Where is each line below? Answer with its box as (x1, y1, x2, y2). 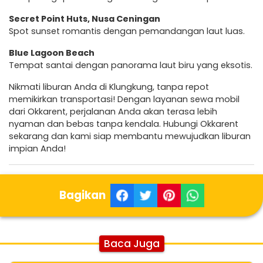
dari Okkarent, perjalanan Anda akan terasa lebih (9, 105, 217, 117)
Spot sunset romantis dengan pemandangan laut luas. (9, 25, 245, 37)
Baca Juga (103, 236, 160, 251)
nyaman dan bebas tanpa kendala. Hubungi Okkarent (9, 117, 238, 130)
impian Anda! (9, 142, 66, 154)
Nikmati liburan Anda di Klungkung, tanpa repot (9, 80, 209, 93)
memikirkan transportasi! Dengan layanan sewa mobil (9, 93, 240, 105)
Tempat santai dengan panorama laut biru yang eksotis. (9, 59, 252, 71)
